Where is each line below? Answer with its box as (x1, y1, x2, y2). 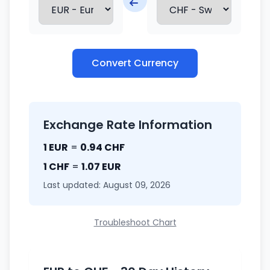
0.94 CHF (80, 140, 125, 154)
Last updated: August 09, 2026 (43, 179, 171, 191)
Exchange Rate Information (43, 116, 212, 133)
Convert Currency (92, 56, 178, 70)
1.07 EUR (81, 160, 121, 174)
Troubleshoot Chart (93, 216, 177, 228)
